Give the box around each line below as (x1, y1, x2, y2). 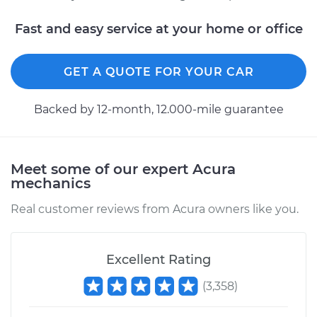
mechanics (11, 175, 91, 192)
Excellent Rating (106, 252, 211, 267)
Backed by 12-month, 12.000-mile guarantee (33, 103, 284, 116)
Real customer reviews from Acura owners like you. (11, 202, 299, 216)
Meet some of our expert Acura (11, 161, 236, 178)
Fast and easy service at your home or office (14, 21, 303, 37)
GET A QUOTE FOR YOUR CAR (63, 65, 254, 79)
